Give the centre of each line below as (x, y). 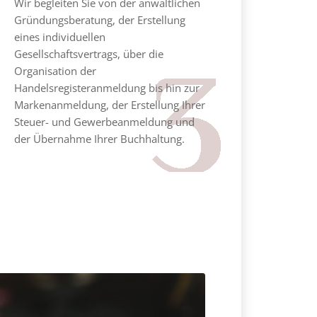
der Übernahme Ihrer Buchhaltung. (99, 138)
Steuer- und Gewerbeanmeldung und (104, 121)
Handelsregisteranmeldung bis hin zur (106, 87)
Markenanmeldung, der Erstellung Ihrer (109, 104)
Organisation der (55, 70)
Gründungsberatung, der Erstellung (99, 19)
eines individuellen (59, 36)
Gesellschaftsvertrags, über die (88, 53)
